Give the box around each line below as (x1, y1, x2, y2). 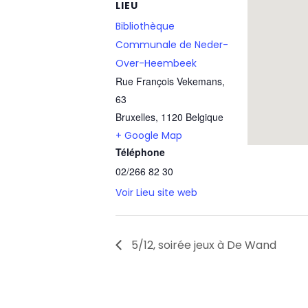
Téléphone (115, 144, 165, 159)
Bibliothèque (115, 19, 175, 33)
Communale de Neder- (115, 37, 228, 52)
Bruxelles (115, 109, 155, 124)
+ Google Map (115, 128, 182, 142)
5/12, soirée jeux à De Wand (129, 236, 276, 253)
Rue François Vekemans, (115, 74, 225, 88)
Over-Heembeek (115, 56, 197, 70)
